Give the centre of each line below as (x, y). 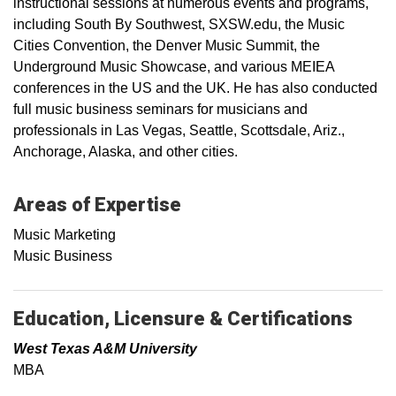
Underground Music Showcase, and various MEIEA (174, 66)
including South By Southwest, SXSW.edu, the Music (179, 24)
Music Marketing (65, 234)
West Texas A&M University (105, 348)
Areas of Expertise (97, 204)
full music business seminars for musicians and (160, 109)
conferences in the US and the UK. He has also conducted (195, 88)
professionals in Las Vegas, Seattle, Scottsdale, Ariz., (179, 130)
